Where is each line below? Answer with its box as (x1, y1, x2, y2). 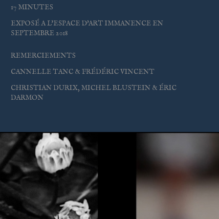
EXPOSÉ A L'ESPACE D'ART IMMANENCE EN (11, 19, 164, 27)
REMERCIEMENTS (11, 51, 76, 60)
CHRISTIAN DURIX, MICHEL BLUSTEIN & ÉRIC (11, 84, 177, 92)
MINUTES (18, 3, 54, 11)
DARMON (11, 93, 44, 102)
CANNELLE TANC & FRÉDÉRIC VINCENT (11, 67, 155, 76)
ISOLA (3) (17, 147, 57, 158)
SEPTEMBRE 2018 (11, 29, 68, 37)
